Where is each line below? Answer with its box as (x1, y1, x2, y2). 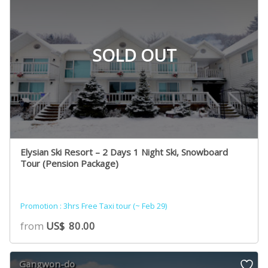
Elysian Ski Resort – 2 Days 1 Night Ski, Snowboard (20, 146, 229, 159)
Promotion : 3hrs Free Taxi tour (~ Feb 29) (20, 200, 169, 211)
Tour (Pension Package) (20, 157, 119, 170)
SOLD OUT (92, 44, 176, 67)
